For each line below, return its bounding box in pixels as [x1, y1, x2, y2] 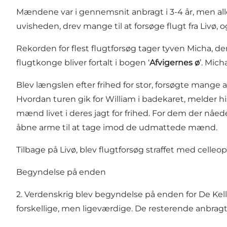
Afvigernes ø [149, 57, 200, 67]
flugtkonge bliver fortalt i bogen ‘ [16, 57, 149, 67]
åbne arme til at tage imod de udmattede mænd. [16, 122, 217, 132]
